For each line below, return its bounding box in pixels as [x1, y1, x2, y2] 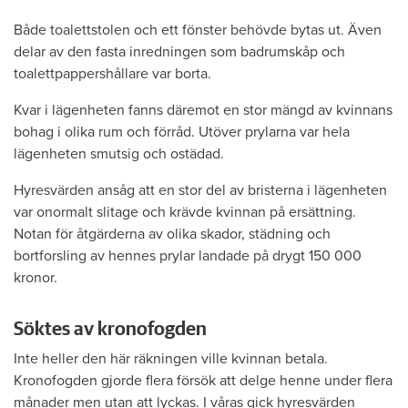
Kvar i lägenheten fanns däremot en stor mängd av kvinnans [14, 100, 393, 119]
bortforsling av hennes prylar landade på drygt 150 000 [14, 246, 362, 265]
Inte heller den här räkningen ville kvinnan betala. [14, 349, 328, 368]
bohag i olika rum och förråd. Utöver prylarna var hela [14, 122, 350, 141]
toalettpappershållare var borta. [14, 64, 211, 83]
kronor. [14, 268, 57, 287]
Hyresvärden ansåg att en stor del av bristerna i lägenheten [14, 180, 387, 199]
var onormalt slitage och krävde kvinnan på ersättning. [14, 202, 356, 221]
